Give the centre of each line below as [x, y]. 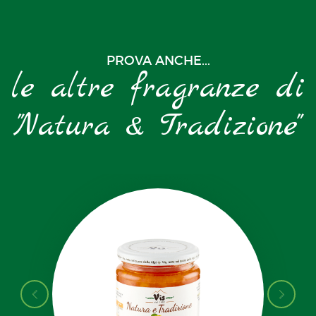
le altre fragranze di [158, 89]
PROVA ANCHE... [158, 61]
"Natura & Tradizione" [158, 127]
